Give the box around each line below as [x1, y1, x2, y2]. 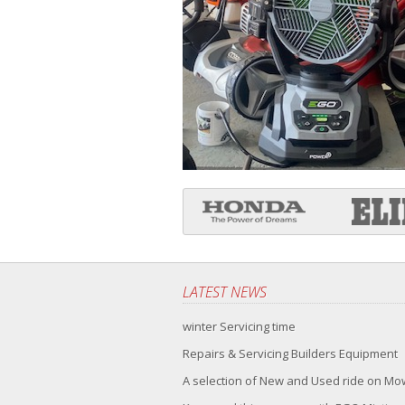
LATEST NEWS [183, 282, 267, 303]
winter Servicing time [183, 318, 296, 335]
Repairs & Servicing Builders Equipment [183, 345, 398, 363]
